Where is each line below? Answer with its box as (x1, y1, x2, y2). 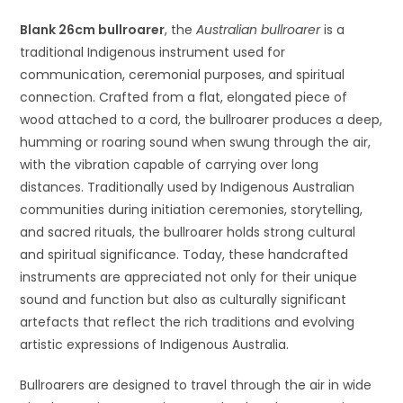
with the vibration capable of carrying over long (20, 156, 319, 174)
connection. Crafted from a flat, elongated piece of (20, 88, 348, 106)
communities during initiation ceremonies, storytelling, (20, 201, 363, 219)
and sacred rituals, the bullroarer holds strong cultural (20, 223, 356, 241)
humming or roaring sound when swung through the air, (20, 133, 372, 151)
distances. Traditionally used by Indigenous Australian (20, 178, 355, 196)
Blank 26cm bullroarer (20, 21, 166, 39)
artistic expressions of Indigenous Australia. (20, 336, 290, 354)
